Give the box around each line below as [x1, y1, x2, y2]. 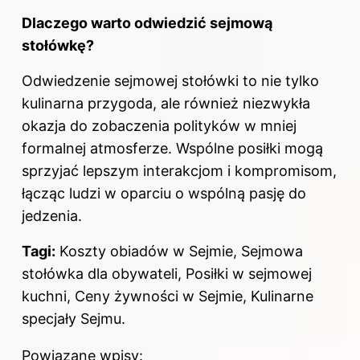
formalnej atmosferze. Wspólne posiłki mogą [22, 140, 323, 157]
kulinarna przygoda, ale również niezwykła [22, 95, 310, 112]
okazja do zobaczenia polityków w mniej [22, 117, 297, 135]
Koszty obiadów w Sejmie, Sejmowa [55, 243, 303, 260]
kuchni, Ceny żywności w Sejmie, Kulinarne [22, 288, 313, 305]
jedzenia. [22, 207, 82, 225]
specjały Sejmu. [22, 310, 125, 328]
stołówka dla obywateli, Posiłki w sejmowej [22, 265, 312, 283]
